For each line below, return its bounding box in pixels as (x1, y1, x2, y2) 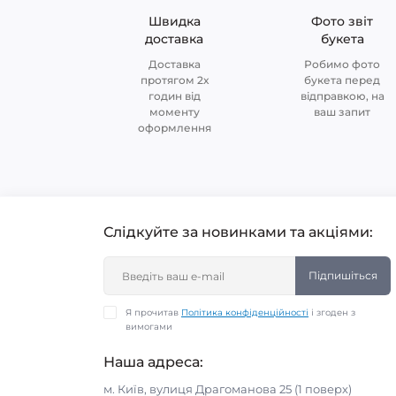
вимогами (126, 321, 172, 332)
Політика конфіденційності (181, 307, 308, 318)
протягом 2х (140, 73, 209, 87)
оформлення (137, 121, 211, 134)
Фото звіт (311, 13, 373, 29)
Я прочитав (126, 307, 181, 318)
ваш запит (314, 105, 370, 118)
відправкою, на (300, 89, 385, 103)
